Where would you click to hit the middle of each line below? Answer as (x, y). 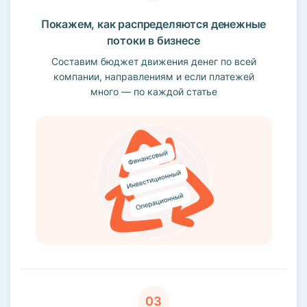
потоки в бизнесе (153, 40)
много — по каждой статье (153, 91)
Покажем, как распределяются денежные (153, 24)
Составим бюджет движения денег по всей (153, 61)
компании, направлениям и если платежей (153, 76)
